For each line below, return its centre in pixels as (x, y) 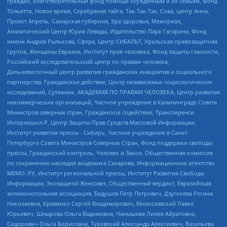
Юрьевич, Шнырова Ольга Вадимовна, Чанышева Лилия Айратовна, (102, 213)
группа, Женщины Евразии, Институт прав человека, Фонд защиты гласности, (113, 51)
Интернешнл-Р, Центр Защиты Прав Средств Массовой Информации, (102, 122)
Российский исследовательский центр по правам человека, (88, 61)
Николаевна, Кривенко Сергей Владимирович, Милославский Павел (100, 203)
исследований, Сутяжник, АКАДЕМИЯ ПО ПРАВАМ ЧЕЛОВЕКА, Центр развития (113, 92)
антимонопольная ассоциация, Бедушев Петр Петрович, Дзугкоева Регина (110, 193)
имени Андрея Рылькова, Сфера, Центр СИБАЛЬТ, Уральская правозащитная (112, 41)
